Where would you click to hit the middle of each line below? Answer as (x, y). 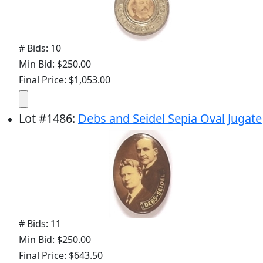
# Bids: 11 (40, 224)
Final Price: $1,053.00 (65, 80)
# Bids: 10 (40, 48)
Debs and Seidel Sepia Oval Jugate (170, 119)
